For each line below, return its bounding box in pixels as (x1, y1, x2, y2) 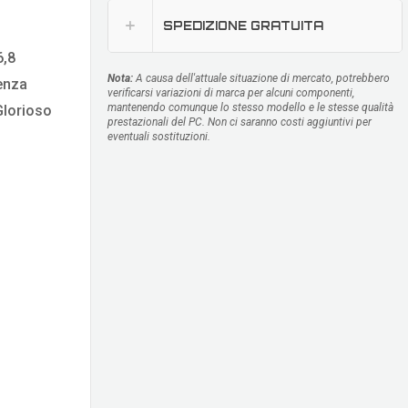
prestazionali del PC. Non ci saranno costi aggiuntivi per (107, 116, 372, 129)
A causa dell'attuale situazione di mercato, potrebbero (133, 72, 390, 86)
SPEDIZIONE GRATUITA (163, 18, 323, 34)
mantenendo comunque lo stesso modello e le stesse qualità (107, 101, 393, 115)
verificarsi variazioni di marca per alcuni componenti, (107, 87, 354, 100)
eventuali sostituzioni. (107, 130, 210, 144)
